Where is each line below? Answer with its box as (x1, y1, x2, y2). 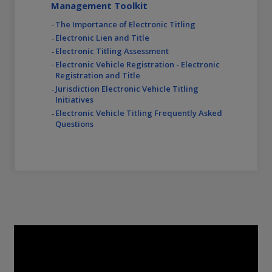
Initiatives (55, 94, 93, 106)
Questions (55, 118, 93, 130)
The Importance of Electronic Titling (55, 19, 195, 30)
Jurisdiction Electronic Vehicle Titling (55, 83, 199, 95)
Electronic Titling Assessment (55, 46, 169, 57)
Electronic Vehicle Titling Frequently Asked (55, 107, 222, 119)
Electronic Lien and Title (55, 32, 149, 44)
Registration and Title (55, 70, 140, 81)
